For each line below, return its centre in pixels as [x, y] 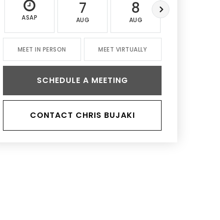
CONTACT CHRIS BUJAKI [82, 115]
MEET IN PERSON [42, 49]
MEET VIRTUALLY [123, 49]
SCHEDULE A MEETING [82, 80]
